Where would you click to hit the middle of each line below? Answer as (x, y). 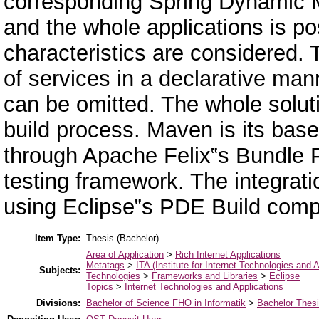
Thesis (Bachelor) (122, 239)
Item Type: (58, 239)
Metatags (105, 266)
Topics (100, 287)
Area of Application (125, 255)
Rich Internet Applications (228, 255)
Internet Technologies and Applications (204, 287)
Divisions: (58, 303)
